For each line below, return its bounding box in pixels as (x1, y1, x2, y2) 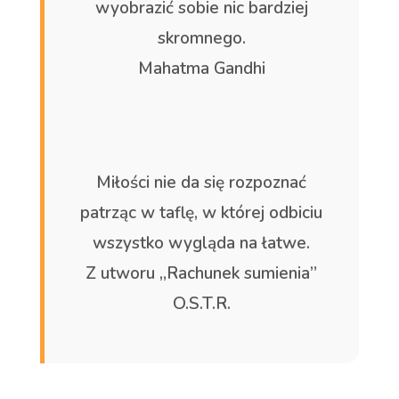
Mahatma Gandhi (137, 56, 265, 80)
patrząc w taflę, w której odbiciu (80, 200, 323, 224)
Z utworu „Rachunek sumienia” (85, 261, 318, 285)
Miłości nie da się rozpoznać (96, 170, 307, 194)
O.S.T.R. (172, 291, 231, 315)
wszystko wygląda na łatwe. (93, 231, 311, 255)
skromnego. (157, 26, 246, 50)
